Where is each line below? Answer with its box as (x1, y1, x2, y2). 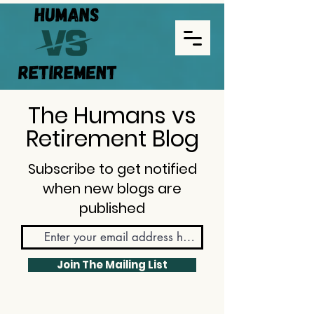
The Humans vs (28, 100, 196, 131)
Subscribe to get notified (27, 159, 197, 179)
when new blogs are (43, 179, 182, 198)
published (79, 198, 145, 218)
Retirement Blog (25, 123, 199, 154)
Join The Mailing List (57, 257, 168, 272)
